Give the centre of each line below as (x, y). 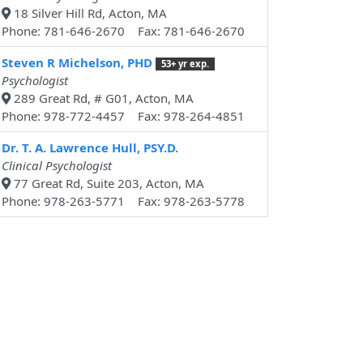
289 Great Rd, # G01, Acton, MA (102, 98)
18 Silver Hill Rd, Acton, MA (89, 13)
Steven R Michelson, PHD (77, 63)
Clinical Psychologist (57, 166)
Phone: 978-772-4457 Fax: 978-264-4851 (123, 116)
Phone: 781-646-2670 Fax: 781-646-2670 (123, 31)
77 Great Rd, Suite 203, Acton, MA (107, 184)
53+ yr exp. (185, 64)
